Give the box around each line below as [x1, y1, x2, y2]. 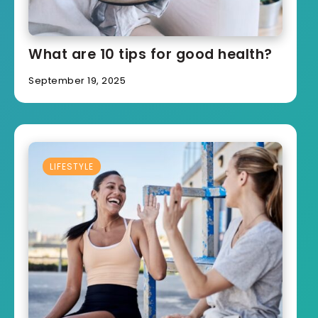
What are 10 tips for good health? [28, 44, 273, 64]
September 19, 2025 [28, 73, 126, 87]
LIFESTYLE [50, 160, 94, 172]
